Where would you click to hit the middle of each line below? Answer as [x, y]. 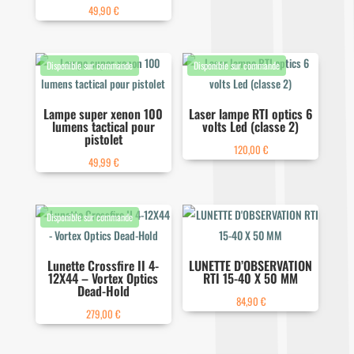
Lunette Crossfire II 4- [104, 266]
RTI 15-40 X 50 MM [251, 279]
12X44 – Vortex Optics [104, 279]
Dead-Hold [103, 291]
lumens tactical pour [103, 127]
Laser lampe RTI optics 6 [250, 114]
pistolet [103, 139]
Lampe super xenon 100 [104, 114]
